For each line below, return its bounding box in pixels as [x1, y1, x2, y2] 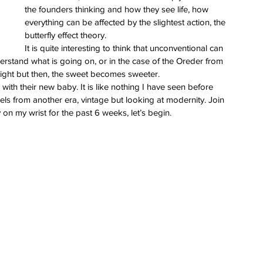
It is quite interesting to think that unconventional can [25, 42, 225, 53]
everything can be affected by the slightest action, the [25, 16, 228, 27]
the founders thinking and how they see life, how [25, 4, 211, 14]
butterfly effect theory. [25, 29, 106, 40]
